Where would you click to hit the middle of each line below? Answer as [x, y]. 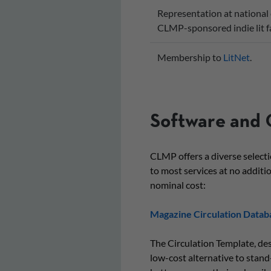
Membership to [190, 57]
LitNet [236, 57]
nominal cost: [178, 185]
